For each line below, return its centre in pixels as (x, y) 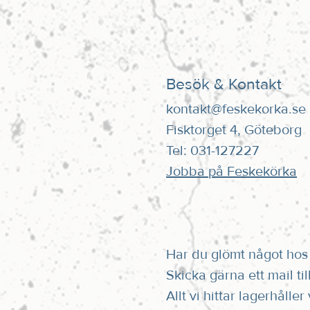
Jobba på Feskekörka (232, 172)
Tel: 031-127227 (213, 151)
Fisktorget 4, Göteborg (234, 130)
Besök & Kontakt (224, 84)
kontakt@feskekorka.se (236, 110)
